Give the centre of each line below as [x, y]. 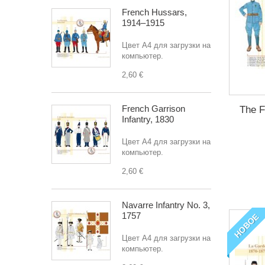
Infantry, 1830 [148, 119]
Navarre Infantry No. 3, [166, 205]
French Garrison [153, 109]
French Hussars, [154, 12]
